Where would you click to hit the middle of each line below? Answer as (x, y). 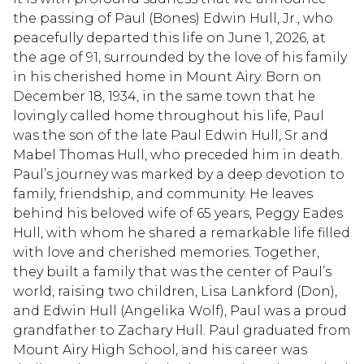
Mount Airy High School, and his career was (160, 349)
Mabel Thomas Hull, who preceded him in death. (178, 154)
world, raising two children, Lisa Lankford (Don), (175, 291)
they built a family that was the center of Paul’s (172, 271)
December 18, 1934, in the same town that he (164, 96)
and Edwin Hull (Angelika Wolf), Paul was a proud (180, 310)
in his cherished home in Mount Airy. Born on (167, 76)
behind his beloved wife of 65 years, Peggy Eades (178, 213)
